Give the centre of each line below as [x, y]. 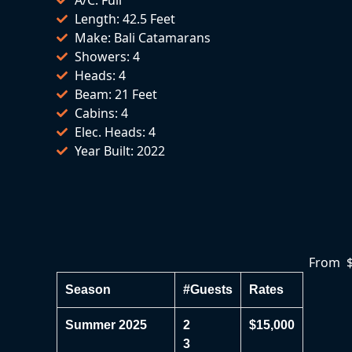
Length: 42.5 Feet [125, 18]
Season [88, 289]
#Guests [208, 289]
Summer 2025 [106, 324]
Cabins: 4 [101, 113]
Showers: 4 [107, 56]
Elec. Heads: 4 [115, 132]
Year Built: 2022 [119, 150]
